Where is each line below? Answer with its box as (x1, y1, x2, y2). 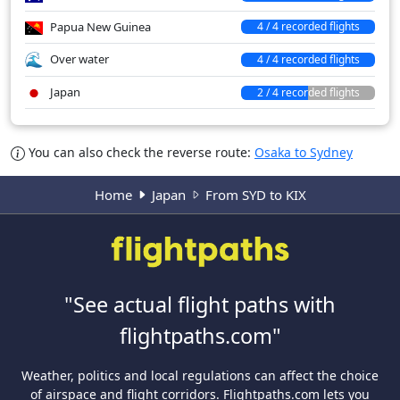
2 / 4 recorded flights (256, 84, 360, 100)
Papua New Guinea (47, 18, 151, 35)
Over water (47, 50, 109, 67)
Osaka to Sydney (254, 144, 353, 162)
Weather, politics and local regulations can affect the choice (21, 367, 379, 385)
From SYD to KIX (204, 186, 306, 204)
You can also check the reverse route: (25, 144, 254, 162)
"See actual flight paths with (64, 290, 336, 320)
